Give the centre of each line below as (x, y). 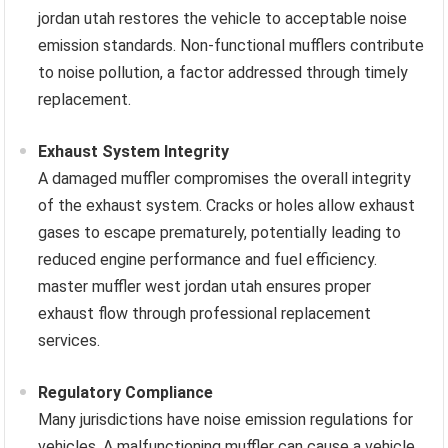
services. (69, 340)
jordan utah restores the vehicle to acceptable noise (223, 18)
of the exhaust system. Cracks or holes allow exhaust (227, 205)
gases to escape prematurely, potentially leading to (220, 232)
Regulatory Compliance (126, 392)
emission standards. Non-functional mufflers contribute (231, 45)
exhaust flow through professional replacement (205, 313)
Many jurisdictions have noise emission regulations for (226, 419)
